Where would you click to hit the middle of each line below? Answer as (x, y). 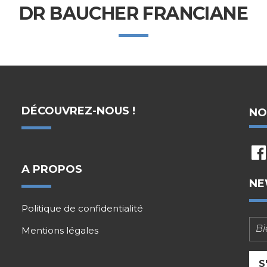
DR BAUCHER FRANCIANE (133, 13)
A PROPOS (52, 169)
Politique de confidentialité (82, 208)
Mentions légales (60, 230)
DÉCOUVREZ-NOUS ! (78, 111)
